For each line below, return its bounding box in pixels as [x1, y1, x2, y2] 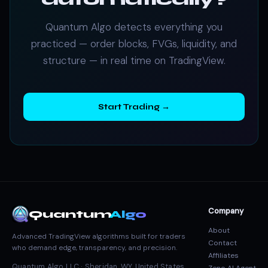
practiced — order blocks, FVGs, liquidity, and [31, 37, 237, 50]
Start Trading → [98, 102, 170, 112]
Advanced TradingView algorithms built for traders [12, 232, 185, 241]
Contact [208, 238, 237, 248]
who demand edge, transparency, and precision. [12, 243, 177, 252]
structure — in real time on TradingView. [42, 54, 226, 67]
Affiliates [208, 251, 239, 260]
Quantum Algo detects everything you [45, 20, 223, 33]
